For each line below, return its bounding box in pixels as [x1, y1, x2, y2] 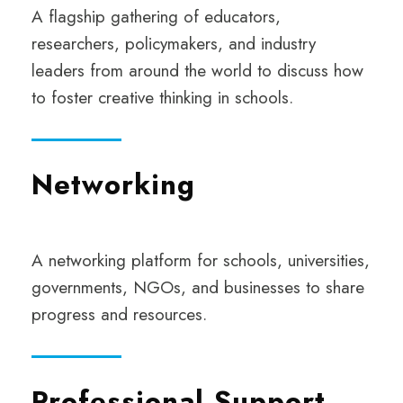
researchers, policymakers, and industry [31, 31, 316, 56]
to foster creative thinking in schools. [31, 85, 293, 110]
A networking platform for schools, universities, [31, 248, 370, 273]
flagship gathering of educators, [43, 4, 281, 29]
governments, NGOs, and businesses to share [31, 275, 364, 300]
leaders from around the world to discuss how [31, 58, 363, 83]
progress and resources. [31, 302, 207, 327]
